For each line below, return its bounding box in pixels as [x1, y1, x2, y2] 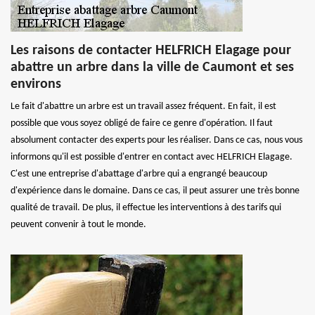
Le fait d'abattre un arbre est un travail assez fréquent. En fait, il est [11, 101, 276, 112]
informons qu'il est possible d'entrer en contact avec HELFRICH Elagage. [11, 152, 292, 162]
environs [11, 77, 61, 91]
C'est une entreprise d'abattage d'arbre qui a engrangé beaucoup [11, 169, 267, 179]
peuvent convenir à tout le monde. [11, 219, 146, 230]
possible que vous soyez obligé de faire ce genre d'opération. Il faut [11, 118, 273, 129]
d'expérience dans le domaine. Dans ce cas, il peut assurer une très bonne [11, 186, 300, 196]
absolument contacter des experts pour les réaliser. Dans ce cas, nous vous [11, 135, 302, 146]
